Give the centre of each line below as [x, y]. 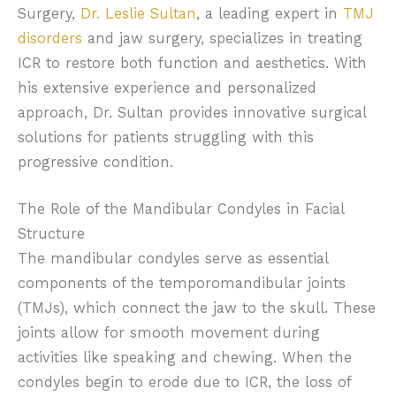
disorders [50, 39]
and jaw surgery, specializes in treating [222, 39]
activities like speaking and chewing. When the [185, 357]
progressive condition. [95, 163]
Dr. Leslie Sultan [138, 14]
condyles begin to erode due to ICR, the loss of [184, 382]
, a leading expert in [270, 14]
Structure [51, 233]
